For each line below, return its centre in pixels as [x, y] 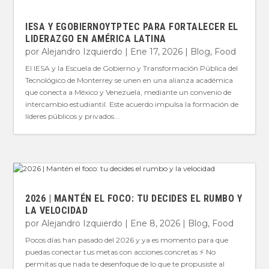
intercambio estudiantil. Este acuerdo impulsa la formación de [132, 104]
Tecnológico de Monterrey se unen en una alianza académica [129, 80]
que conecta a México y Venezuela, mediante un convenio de [128, 92]
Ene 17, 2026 [157, 52]
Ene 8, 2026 [156, 223]
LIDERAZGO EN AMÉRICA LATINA [96, 39]
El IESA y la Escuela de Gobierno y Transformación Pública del [132, 68]
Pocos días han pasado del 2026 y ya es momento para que [127, 240]
